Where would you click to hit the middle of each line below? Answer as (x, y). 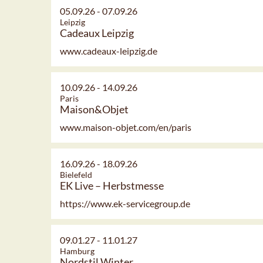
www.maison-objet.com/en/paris (126, 127)
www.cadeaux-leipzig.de (109, 51)
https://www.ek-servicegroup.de (125, 204)
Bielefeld (76, 175)
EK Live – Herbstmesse (112, 186)
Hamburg (77, 251)
